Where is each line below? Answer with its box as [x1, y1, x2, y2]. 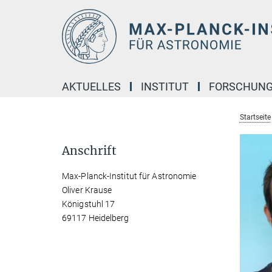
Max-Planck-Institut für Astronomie [62, 171, 197, 181]
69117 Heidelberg [62, 213, 129, 223]
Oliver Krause [62, 185, 112, 195]
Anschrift [62, 143, 117, 158]
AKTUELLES [62, 80, 121, 93]
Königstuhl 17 [62, 199, 115, 209]
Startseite [239, 113, 271, 121]
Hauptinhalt [3, 5, 53, 17]
